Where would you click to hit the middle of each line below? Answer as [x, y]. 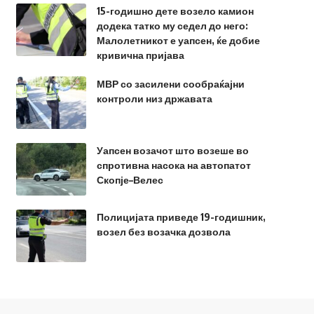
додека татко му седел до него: [172, 26]
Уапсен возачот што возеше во [172, 151]
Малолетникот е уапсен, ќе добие [178, 41]
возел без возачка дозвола [163, 232]
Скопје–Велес [130, 180]
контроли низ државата [154, 99]
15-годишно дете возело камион [175, 11]
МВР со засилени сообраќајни [170, 84]
